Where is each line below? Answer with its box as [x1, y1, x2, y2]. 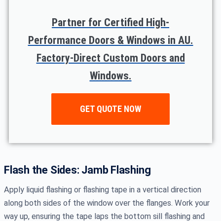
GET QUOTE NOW [80, 103, 141, 114]
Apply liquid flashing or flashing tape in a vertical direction [4, 184, 201, 194]
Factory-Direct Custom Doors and [36, 51, 185, 64]
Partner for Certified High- [52, 16, 169, 29]
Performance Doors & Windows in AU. [28, 34, 193, 46]
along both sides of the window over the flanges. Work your [4, 198, 210, 208]
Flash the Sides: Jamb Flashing [4, 163, 151, 176]
